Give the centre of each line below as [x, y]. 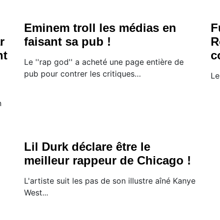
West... [36, 192]
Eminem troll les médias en [100, 27]
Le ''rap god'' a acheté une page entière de [104, 62]
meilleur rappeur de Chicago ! [108, 160]
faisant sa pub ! [68, 41]
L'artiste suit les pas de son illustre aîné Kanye [110, 180]
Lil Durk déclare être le [87, 146]
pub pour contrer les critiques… [82, 73]
